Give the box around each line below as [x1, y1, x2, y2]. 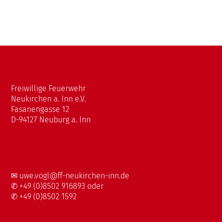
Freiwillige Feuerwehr [11, 83, 86, 93]
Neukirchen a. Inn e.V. [11, 94, 86, 104]
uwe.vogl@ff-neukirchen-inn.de [19, 170, 130, 180]
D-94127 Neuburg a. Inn [11, 114, 91, 124]
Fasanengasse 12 [11, 104, 70, 114]
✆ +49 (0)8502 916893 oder [11, 181, 104, 191]
